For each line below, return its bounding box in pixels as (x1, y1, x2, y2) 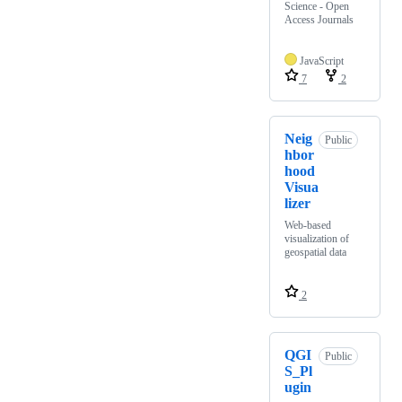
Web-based (284, 219, 331, 232)
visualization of (284, 232, 349, 246)
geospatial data (284, 246, 346, 259)
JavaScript (300, 55, 344, 68)
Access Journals (284, 13, 354, 27)
